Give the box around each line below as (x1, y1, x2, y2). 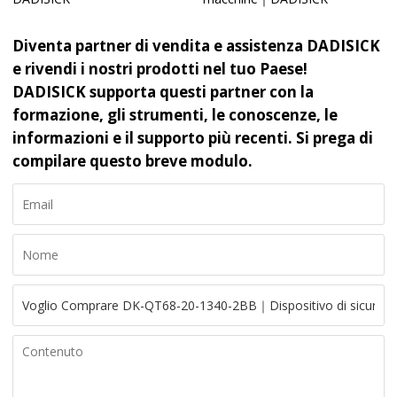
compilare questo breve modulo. (12, 150, 253, 171)
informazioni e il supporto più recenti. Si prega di (12, 127, 374, 148)
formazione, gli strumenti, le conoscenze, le (12, 104, 339, 125)
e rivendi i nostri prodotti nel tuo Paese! (12, 58, 308, 79)
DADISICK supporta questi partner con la (12, 81, 315, 102)
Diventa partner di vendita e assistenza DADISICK (12, 35, 381, 56)
